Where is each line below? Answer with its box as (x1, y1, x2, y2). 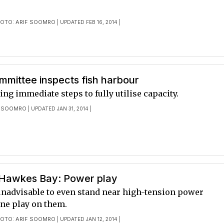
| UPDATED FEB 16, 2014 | (55, 19, 121, 25)
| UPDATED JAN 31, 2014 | (26, 105, 92, 111)
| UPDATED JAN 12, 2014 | (55, 216, 121, 222)
